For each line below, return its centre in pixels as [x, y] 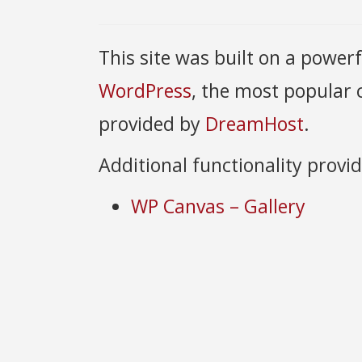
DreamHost [255, 124]
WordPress [145, 90]
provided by [152, 124]
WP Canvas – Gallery [218, 206]
